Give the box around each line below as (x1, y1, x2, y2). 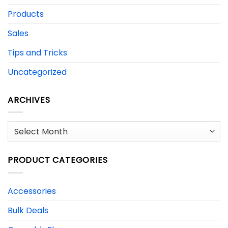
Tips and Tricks (8, 46, 67, 59)
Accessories (8, 185, 56, 197)
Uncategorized (8, 66, 67, 78)
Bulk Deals (8, 204, 48, 216)
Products (8, 8, 44, 20)
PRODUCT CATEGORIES (8, 154, 108, 166)
